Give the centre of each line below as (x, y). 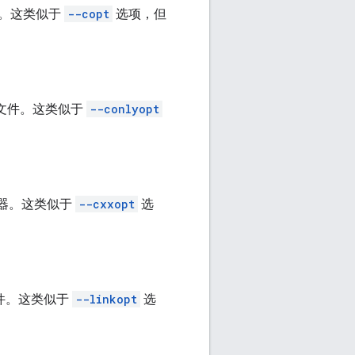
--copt (88, 14)
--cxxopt (107, 204)
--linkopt (106, 300)
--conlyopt (124, 109)
